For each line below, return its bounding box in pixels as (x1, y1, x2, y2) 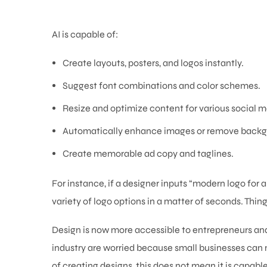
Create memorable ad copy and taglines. (62, 148, 234, 159)
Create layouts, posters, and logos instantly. (62, 57, 244, 69)
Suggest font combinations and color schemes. (62, 80, 260, 91)
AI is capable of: (52, 29, 118, 40)
